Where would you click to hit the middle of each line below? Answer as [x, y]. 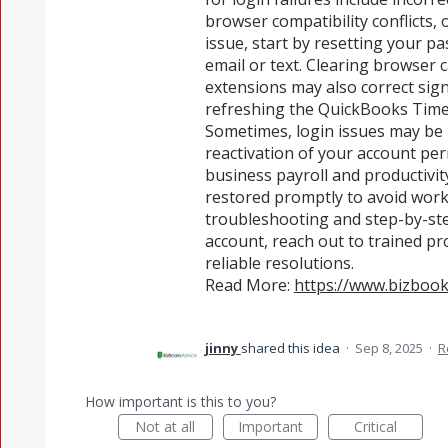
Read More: [249, 285]
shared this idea [291, 348]
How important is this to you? [180, 401]
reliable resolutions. [279, 263]
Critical [375, 426]
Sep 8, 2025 [388, 348]
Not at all [165, 426]
